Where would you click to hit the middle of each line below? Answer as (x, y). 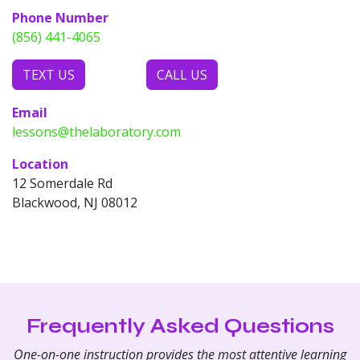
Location (40, 164)
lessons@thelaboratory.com (96, 131)
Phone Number (60, 17)
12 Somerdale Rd (62, 183)
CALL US (182, 74)
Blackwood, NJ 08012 (75, 202)
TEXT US (49, 74)
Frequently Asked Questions (180, 326)
